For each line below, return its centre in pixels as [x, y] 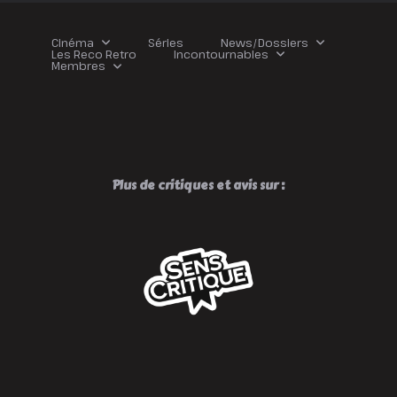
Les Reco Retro [94, 54]
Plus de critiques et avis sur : [198, 186]
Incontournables [221, 54]
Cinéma [73, 42]
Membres [78, 66]
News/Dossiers [264, 42]
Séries [165, 42]
